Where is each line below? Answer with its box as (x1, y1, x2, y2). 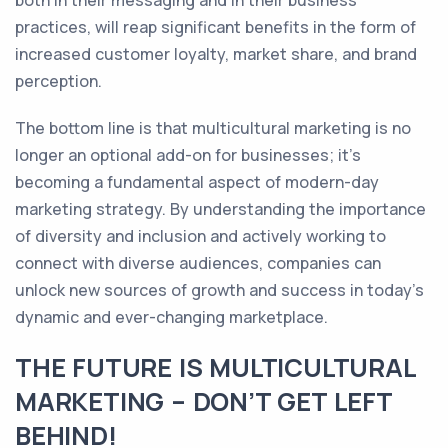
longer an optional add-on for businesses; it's (15, 144, 361, 166)
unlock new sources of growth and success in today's (15, 279, 424, 301)
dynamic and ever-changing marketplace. (15, 306, 328, 328)
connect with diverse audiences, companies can (15, 252, 381, 274)
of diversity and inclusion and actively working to (15, 225, 386, 247)
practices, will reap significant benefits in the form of (15, 16, 416, 38)
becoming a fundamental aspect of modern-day (15, 171, 379, 193)
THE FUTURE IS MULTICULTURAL (15, 350, 416, 385)
